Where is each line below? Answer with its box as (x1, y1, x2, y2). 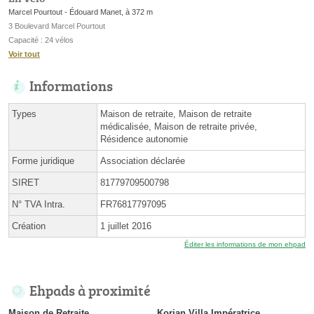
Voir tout (8, 49, 40, 58)
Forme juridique (12, 155, 74, 166)
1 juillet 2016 (100, 220, 151, 231)
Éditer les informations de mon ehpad (184, 240, 306, 248)
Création (12, 220, 46, 231)
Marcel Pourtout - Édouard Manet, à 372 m (8, 7, 153, 16)
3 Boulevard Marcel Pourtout (8, 21, 105, 30)
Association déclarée (100, 155, 185, 166)
